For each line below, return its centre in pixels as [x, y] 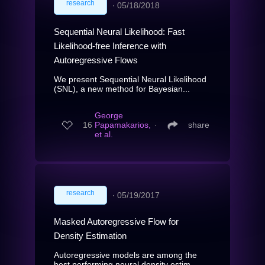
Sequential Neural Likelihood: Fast [119, 31]
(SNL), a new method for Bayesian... [122, 88]
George [109, 116]
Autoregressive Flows [96, 60]
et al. [104, 135]
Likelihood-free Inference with [110, 46]
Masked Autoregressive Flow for [116, 221]
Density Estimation [90, 235]
